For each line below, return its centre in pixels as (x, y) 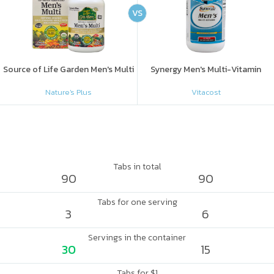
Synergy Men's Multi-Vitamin (206, 69)
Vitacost (206, 92)
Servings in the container (137, 238)
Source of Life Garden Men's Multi (68, 69)
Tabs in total (137, 167)
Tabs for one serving (137, 202)
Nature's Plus (68, 92)
